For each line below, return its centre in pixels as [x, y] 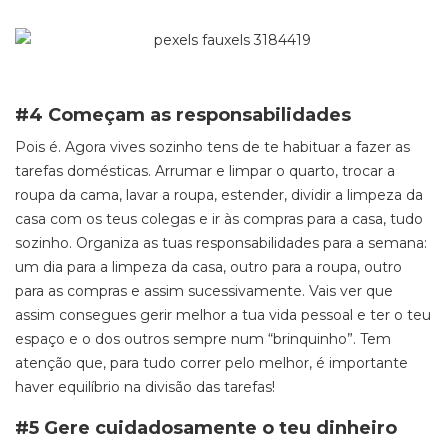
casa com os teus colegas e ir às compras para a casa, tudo [219, 219]
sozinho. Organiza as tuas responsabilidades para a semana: [221, 243]
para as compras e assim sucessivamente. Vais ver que [204, 291]
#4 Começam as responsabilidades [183, 115]
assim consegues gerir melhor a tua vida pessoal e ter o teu [223, 315]
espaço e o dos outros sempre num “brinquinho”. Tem [203, 339]
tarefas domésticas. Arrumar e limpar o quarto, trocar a [205, 171]
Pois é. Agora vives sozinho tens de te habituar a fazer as [212, 147]
